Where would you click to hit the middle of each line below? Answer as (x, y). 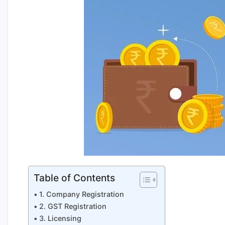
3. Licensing (60, 218)
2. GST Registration (73, 206)
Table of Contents (74, 178)
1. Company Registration (81, 194)
